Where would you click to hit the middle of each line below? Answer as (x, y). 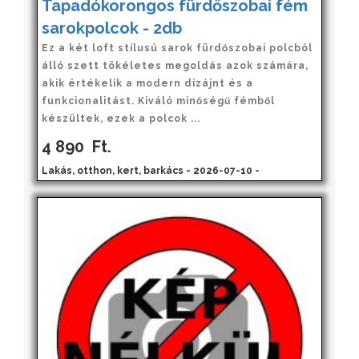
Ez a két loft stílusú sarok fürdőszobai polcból (177, 48)
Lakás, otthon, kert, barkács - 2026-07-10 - (151, 170)
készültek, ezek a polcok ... (121, 118)
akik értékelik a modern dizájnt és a (147, 83)
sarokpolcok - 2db (112, 28)
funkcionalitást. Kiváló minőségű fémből (158, 101)
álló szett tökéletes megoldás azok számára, (175, 65)
